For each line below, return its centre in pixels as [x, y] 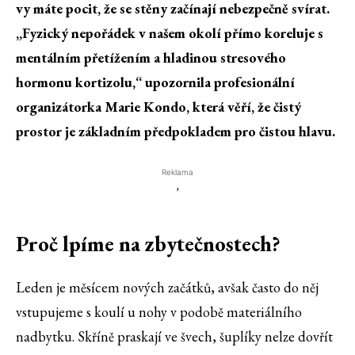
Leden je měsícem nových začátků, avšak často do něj [167, 288]
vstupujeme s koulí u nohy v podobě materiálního [159, 312]
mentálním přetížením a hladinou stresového [151, 58]
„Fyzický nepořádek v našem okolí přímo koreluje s [170, 33]
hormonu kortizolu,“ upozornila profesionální [155, 82]
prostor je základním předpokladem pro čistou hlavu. [176, 132]
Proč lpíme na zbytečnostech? [148, 244]
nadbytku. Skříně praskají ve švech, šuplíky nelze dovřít [174, 337]
